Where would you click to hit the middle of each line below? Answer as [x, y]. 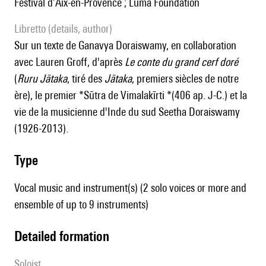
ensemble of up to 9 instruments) [81, 205]
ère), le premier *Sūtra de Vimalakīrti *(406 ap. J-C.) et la [131, 95]
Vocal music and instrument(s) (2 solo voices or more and [130, 188]
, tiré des [86, 79]
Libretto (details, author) [66, 29]
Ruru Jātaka [42, 79]
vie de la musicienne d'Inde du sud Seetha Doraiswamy [127, 112]
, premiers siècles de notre [185, 79]
